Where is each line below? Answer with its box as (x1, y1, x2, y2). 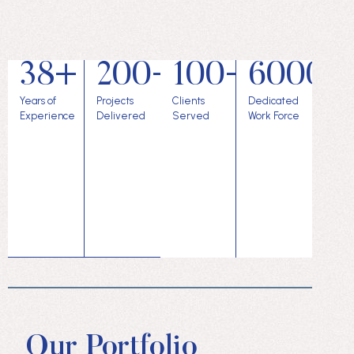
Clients (171, 95, 205, 107)
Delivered (96, 110, 145, 122)
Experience (20, 110, 75, 122)
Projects (96, 95, 134, 107)
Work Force (248, 110, 300, 122)
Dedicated (248, 95, 299, 107)
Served (171, 110, 209, 122)
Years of (20, 95, 56, 107)
